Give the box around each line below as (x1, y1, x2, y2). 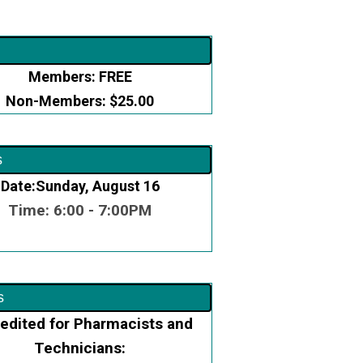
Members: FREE (28, 68, 132, 85)
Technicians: (34, 339, 126, 357)
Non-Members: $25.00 (6, 92, 154, 109)
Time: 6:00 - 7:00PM (8, 201, 152, 220)
